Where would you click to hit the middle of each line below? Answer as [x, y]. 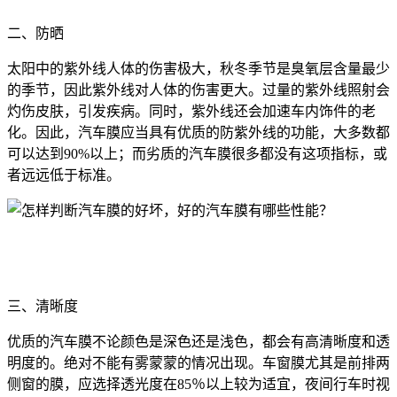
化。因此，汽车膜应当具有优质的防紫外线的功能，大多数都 [198, 133]
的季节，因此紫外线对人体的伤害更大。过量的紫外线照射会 [198, 90]
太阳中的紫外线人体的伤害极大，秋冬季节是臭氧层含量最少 [198, 69]
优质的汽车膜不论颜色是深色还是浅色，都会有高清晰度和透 [198, 342]
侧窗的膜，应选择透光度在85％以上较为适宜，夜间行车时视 [198, 385]
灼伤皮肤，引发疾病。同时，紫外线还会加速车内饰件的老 [191, 112]
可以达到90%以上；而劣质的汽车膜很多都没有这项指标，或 [197, 154]
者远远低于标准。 [64, 175]
